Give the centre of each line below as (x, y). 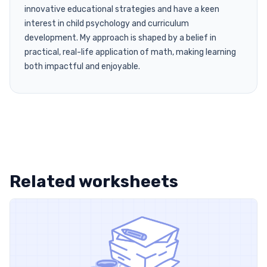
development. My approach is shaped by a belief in (120, 38)
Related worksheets (94, 181)
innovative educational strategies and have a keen (122, 9)
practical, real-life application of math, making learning (130, 52)
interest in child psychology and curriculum (107, 23)
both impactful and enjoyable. (82, 66)
